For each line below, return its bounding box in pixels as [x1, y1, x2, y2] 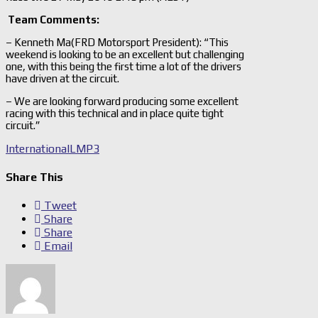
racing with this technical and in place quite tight [6, 106, 224, 119]
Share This [6, 170, 63, 184]
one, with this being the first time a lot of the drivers [6, 60, 241, 72]
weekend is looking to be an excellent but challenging [6, 48, 244, 60]
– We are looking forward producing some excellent [6, 94, 238, 107]
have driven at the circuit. [6, 72, 119, 84]
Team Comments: [6, 13, 99, 26]
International [6, 141, 70, 155]
